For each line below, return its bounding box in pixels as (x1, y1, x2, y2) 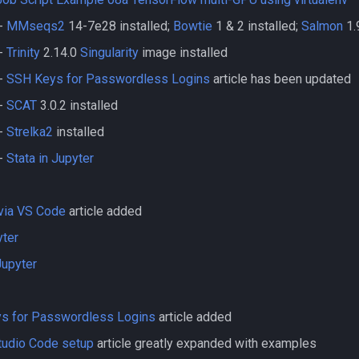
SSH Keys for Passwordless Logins (6, 71, 210, 87)
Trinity (6, 45, 40, 60)
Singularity (80, 45, 139, 60)
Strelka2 (6, 124, 53, 139)
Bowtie (173, 18, 212, 34)
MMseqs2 (6, 18, 65, 34)
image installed (139, 45, 228, 60)
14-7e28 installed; (65, 18, 173, 34)
